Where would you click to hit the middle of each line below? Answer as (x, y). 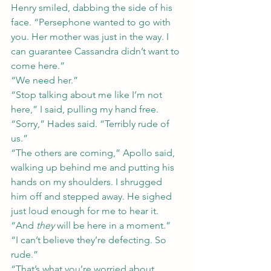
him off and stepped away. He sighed (93, 196)
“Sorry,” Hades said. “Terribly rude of (91, 124)
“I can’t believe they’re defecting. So (90, 240)
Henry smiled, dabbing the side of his (93, 8)
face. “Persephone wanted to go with (92, 22)
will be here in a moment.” (113, 225)
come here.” (38, 66)
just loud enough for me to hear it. (86, 211)
